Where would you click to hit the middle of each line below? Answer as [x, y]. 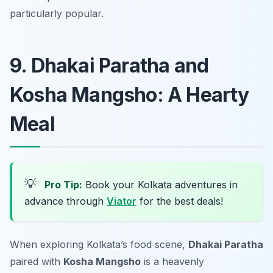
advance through [66, 201]
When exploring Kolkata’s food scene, [99, 245]
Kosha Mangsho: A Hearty [129, 95]
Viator [122, 201]
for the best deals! [180, 201]
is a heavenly [172, 262]
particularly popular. [57, 14]
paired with [37, 262]
